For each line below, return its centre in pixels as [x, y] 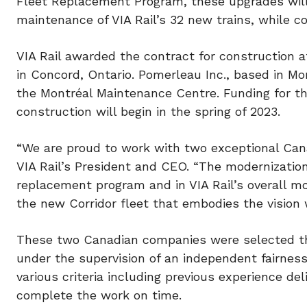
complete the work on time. [99, 295]
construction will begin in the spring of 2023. [148, 112]
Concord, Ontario [81, 75]
